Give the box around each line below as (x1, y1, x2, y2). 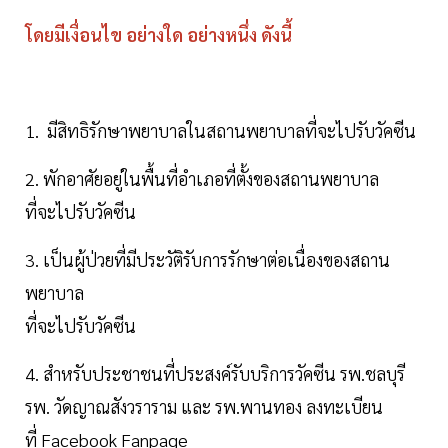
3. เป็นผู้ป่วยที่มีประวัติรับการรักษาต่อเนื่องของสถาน (25, 248, 390, 272)
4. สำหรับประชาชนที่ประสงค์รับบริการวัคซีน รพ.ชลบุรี (25, 362, 405, 386)
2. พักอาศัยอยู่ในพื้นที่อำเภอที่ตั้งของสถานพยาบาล (25, 167, 379, 191)
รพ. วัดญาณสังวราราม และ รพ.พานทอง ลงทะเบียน (25, 395, 383, 419)
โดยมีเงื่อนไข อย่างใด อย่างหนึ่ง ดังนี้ (25, 23, 292, 47)
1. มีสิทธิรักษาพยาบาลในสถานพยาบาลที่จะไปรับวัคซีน (25, 119, 416, 143)
